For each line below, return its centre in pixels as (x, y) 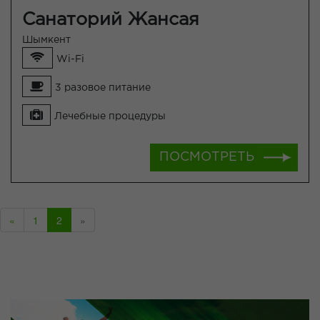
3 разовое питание (103, 88)
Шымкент (46, 40)
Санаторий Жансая (111, 20)
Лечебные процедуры (110, 117)
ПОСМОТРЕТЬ (207, 157)
